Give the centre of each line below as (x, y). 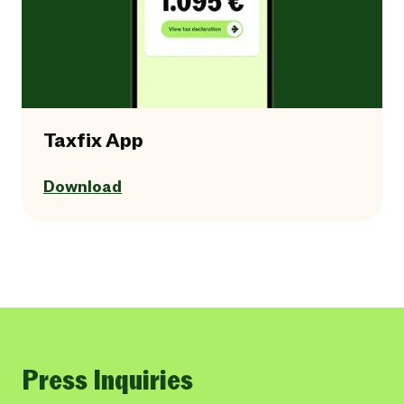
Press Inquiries (107, 381)
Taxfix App (93, 142)
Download (83, 188)
